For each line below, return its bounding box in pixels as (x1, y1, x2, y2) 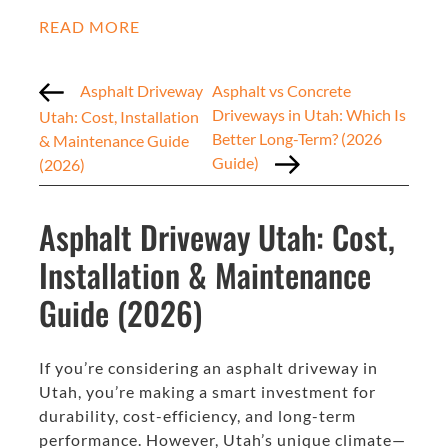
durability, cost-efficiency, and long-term (39, 406, 356, 426)
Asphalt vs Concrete (212, 81, 352, 100)
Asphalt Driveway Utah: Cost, (39, 213, 395, 261)
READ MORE (39, 17, 140, 36)
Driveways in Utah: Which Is (212, 105, 407, 124)
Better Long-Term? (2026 (212, 129, 383, 148)
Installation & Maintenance (39, 251, 371, 299)
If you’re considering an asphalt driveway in (39, 358, 378, 378)
